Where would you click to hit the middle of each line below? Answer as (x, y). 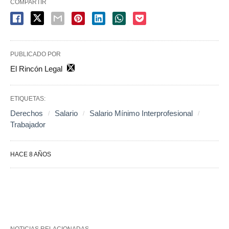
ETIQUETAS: (28, 99)
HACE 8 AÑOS (31, 155)
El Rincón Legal (36, 69)
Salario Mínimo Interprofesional (141, 113)
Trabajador (28, 125)
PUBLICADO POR (36, 54)
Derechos (27, 113)
